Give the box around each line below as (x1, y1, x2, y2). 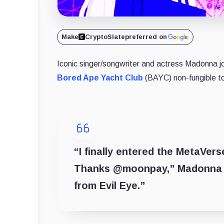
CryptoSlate (85, 32, 125, 40)
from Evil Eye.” (74, 179, 145, 191)
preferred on (125, 32, 167, 40)
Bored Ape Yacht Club (57, 73, 143, 82)
